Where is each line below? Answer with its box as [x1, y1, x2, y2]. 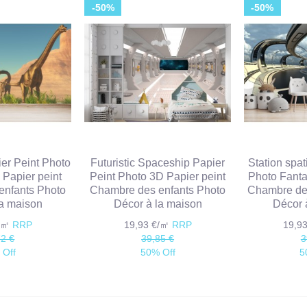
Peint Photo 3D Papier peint [90, 171, 226, 183]
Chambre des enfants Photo [90, 184, 226, 197]
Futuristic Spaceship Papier [90, 157, 225, 169]
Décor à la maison [113, 198, 202, 210]
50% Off [140, 247, 175, 258]
